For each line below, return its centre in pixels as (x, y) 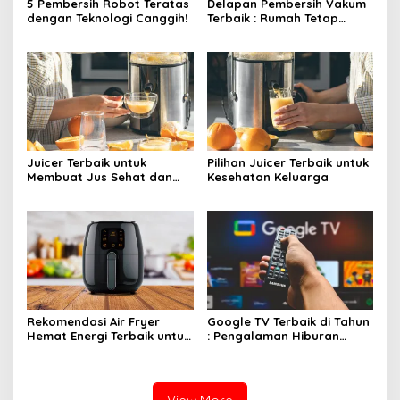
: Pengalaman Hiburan (273, 335)
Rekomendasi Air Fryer (93, 321)
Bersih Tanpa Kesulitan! (276, 33)
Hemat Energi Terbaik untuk (108, 335)
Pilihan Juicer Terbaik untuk (287, 163)
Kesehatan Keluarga (267, 177)
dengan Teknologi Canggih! (107, 18)
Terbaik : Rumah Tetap (272, 18)
